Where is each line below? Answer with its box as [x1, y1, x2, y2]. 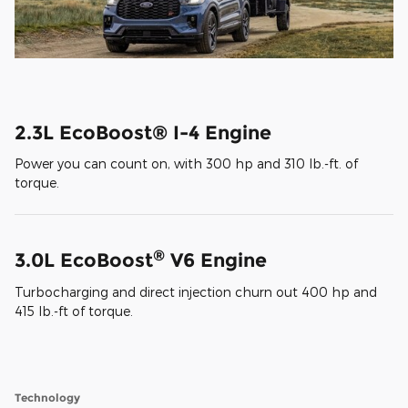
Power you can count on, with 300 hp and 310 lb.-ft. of [15, 156, 358, 172]
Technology [15, 390, 80, 404]
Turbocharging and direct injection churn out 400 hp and [15, 283, 377, 300]
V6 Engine [165, 249, 267, 272]
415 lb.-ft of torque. [15, 302, 133, 319]
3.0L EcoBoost [15, 249, 153, 272]
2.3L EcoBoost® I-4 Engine [15, 120, 271, 144]
